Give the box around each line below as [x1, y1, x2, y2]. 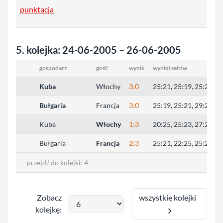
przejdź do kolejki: [20, 158, 84, 167]
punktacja [20, 4, 54, 14]
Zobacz [37, 193, 62, 203]
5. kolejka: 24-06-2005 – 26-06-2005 [16, 44, 181, 56]
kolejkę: [35, 205, 62, 215]
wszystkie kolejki [139, 193, 201, 203]
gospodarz [39, 64, 67, 72]
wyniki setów [153, 64, 187, 72]
